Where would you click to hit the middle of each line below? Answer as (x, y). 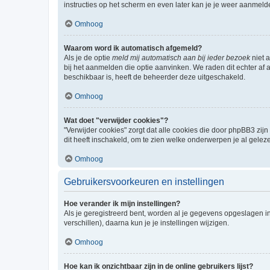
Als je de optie (88, 58)
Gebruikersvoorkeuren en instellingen (144, 181)
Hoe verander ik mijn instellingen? (122, 203)
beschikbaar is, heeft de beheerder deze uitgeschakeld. (155, 77)
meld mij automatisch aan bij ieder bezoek (181, 58)
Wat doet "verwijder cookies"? (116, 120)
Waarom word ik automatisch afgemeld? (133, 48)
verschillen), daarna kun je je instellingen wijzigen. (146, 223)
